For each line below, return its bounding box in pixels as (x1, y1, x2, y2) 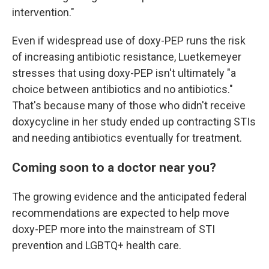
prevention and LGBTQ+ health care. (12, 239, 181, 252)
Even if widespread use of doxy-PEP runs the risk (12, 34, 246, 47)
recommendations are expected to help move (12, 207, 229, 219)
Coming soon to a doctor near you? (12, 160, 216, 175)
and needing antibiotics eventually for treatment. (12, 131, 242, 144)
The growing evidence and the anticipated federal (12, 190, 247, 203)
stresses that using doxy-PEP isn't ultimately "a (12, 67, 236, 79)
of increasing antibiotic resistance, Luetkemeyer (12, 50, 241, 63)
